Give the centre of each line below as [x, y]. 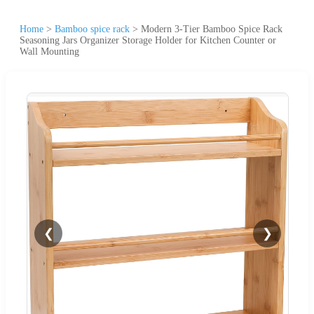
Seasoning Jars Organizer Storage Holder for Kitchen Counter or [148, 40]
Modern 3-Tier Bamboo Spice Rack [212, 29]
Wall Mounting [49, 51]
